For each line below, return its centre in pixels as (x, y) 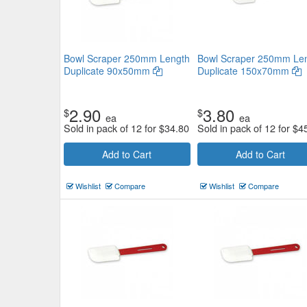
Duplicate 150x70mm (244, 71)
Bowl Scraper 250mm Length (127, 58)
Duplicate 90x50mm (108, 71)
